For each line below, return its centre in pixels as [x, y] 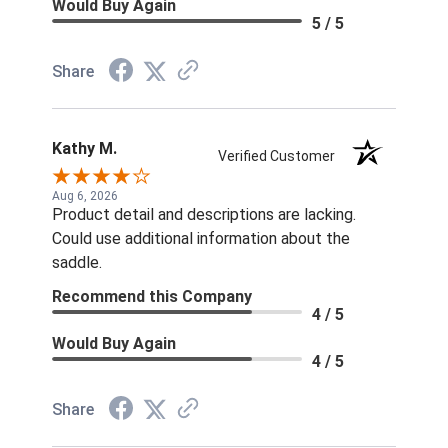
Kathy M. [84, 149]
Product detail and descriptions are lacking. [204, 215]
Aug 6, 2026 [85, 196]
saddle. [77, 263]
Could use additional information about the [201, 239]
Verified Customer [281, 156]
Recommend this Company [152, 297]
